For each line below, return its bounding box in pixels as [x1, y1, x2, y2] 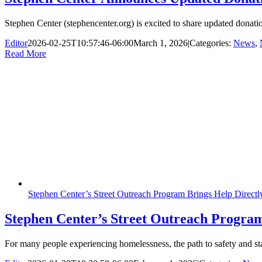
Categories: [189, 37, 233, 48]
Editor [5, 37, 27, 48]
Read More [5, 48, 46, 58]
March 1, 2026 [133, 37, 188, 48]
